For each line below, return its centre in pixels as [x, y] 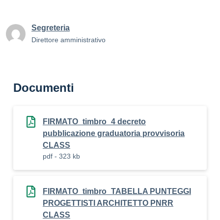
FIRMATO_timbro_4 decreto [94, 122]
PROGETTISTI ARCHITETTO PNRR [108, 203]
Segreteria [51, 28]
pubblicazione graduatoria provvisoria [114, 133]
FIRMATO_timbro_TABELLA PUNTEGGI [117, 191]
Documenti [44, 88]
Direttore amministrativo [69, 40]
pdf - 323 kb [61, 156]
